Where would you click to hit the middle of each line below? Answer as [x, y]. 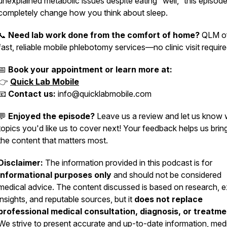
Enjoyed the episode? [51, 116]
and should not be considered [166, 175]
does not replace [168, 199]
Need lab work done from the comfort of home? [105, 35]
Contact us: [32, 94]
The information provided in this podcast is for [129, 163]
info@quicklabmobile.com [104, 94]
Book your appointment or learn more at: [90, 69]
